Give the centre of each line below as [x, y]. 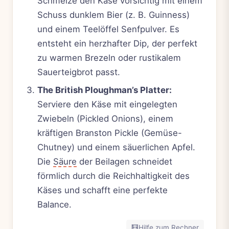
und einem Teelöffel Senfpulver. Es [108, 29]
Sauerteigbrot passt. [79, 72]
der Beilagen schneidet [124, 161]
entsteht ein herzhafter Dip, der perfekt [117, 44]
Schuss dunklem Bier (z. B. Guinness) [113, 15]
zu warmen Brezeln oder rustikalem [109, 58]
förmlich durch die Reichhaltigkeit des [113, 176]
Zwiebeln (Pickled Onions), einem [105, 118]
